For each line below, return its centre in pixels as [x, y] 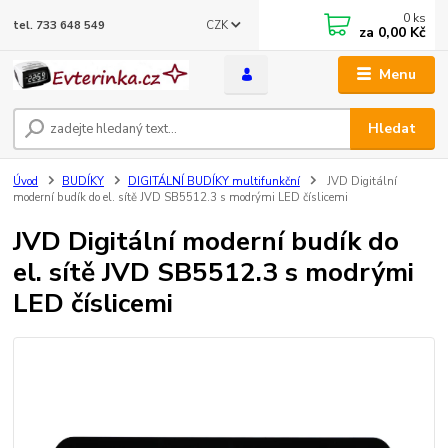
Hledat [392, 128]
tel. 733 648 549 [59, 25]
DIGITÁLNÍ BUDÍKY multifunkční [213, 181]
